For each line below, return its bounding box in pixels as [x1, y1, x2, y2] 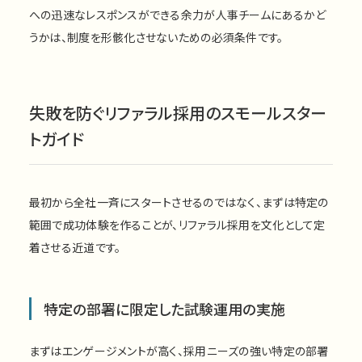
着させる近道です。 [28, 238, 121, 255]
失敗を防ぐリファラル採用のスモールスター [28, 100, 326, 124]
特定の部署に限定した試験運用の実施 [43, 297, 285, 319]
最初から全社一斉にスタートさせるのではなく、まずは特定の [28, 193, 329, 210]
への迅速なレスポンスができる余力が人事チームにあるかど [28, 6, 326, 23]
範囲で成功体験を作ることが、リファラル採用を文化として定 [28, 216, 326, 233]
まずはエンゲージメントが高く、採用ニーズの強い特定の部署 [28, 342, 329, 359]
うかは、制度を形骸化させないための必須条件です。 [28, 28, 284, 45]
